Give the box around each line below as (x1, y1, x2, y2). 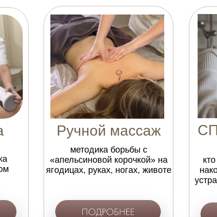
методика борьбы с (70, 145, 147, 155)
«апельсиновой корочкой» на (49, 155, 168, 165)
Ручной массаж (56, 123, 161, 139)
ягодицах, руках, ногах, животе (46, 165, 171, 175)
